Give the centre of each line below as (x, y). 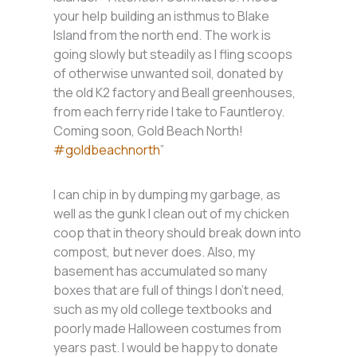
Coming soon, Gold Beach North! (149, 131)
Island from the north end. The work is (163, 35)
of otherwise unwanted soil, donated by (169, 74)
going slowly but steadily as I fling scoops (173, 55)
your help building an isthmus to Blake (162, 16)
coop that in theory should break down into (178, 233)
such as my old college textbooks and (163, 310)
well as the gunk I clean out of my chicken (172, 214)
